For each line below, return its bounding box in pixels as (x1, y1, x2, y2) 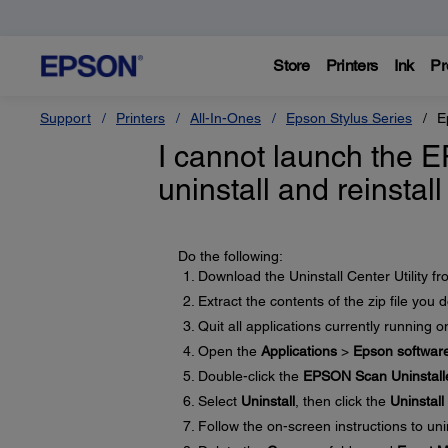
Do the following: (177, 248, 283, 264)
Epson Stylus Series (286, 110, 412, 126)
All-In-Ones (190, 110, 261, 126)
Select (197, 393, 241, 409)
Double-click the (197, 368, 303, 384)
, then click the (294, 393, 390, 409)
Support (40, 110, 91, 126)
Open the (197, 343, 261, 359)
